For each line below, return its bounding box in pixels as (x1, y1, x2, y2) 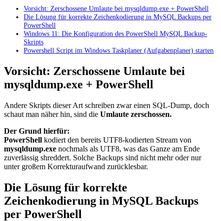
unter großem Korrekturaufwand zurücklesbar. (4, 162, 148, 171)
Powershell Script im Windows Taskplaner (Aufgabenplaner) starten (24, 46, 214, 55)
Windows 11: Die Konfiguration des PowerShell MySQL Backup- (24, 30, 207, 38)
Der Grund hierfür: (4, 127, 70, 136)
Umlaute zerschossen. (98, 110, 174, 119)
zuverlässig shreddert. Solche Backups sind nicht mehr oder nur (4, 153, 201, 162)
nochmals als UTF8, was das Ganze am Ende (56, 145, 200, 153)
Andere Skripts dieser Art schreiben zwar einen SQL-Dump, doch (4, 101, 209, 110)
